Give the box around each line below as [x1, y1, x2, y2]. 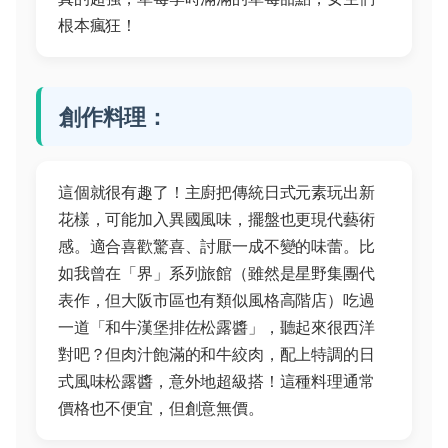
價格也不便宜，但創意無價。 [58, 397, 264, 418]
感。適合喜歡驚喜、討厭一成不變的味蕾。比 [58, 235, 375, 256]
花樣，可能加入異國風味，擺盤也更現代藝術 [58, 208, 375, 229]
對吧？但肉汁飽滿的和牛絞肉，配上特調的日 [58, 343, 375, 364]
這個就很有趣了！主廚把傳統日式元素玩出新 [58, 181, 375, 202]
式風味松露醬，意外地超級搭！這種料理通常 [58, 370, 375, 391]
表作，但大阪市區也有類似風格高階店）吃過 [58, 289, 375, 310]
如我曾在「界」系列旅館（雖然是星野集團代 [58, 262, 375, 283]
